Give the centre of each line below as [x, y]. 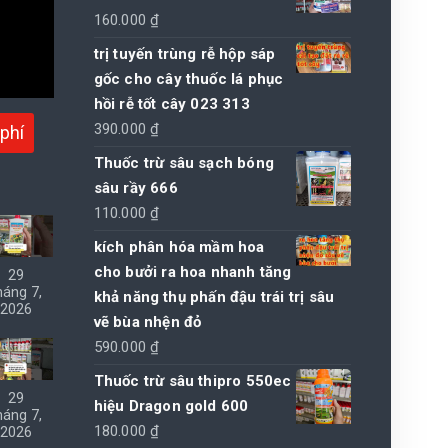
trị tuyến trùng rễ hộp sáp [184, 53]
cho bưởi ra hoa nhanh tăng [192, 271]
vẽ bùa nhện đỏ [147, 321]
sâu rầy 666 [135, 187]
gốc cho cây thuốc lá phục [188, 78]
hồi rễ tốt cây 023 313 [171, 103]
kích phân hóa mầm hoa [179, 246]
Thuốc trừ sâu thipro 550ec [192, 380]
